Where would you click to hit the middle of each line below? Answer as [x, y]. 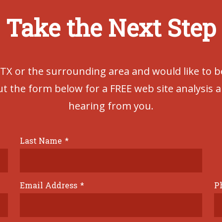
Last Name [41, 140]
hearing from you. [111, 106]
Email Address [48, 185]
